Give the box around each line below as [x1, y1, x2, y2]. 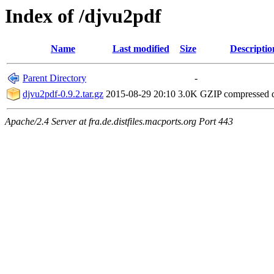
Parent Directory [23, 73, 86, 84]
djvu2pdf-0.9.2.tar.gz [23, 89, 103, 100]
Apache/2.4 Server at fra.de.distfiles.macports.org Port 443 [5, 116, 233, 127]
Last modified [112, 43, 169, 54]
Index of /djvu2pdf [5, 5, 161, 27]
